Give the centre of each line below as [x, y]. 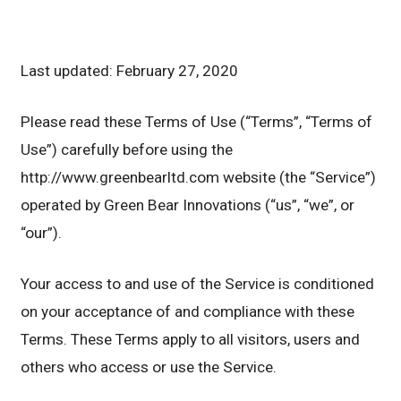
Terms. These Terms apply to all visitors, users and [191, 339]
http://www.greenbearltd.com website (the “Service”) [199, 177]
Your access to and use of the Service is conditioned [198, 283]
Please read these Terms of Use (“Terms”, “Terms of [197, 121]
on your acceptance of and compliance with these [188, 311]
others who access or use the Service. [149, 367]
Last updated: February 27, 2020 [130, 70]
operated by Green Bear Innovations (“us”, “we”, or [188, 205]
